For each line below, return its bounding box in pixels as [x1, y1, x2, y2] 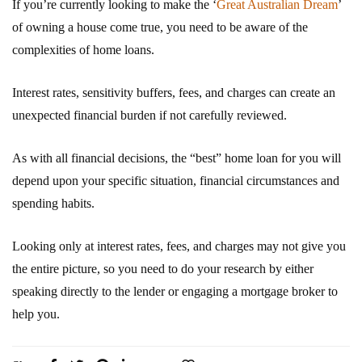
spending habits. [12, 196, 95, 210]
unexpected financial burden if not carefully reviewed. [12, 107, 287, 122]
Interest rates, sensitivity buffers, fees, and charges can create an [12, 85, 335, 99]
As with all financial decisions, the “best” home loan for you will [12, 150, 341, 165]
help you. [12, 306, 60, 321]
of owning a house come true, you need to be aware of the [12, 19, 308, 34]
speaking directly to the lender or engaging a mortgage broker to [12, 284, 338, 298]
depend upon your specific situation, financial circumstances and [12, 173, 339, 187]
